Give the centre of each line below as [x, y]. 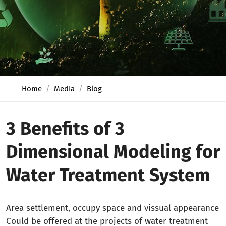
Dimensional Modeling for [113, 152]
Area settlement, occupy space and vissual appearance [112, 208]
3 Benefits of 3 [65, 129]
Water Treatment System [108, 175]
